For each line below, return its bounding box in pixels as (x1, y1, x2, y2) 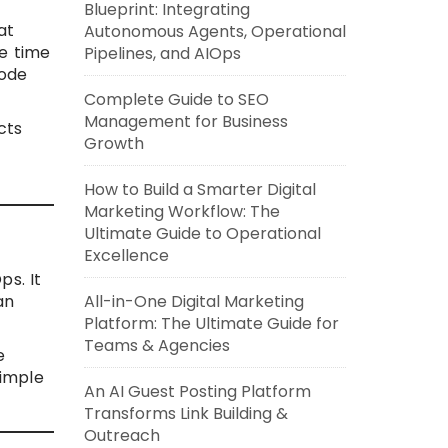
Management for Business (83, 110, 288, 133)
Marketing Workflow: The (83, 200, 280, 223)
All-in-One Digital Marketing (83, 290, 304, 313)
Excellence (83, 244, 169, 267)
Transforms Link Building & (83, 402, 288, 425)
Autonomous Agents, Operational (83, 20, 346, 43)
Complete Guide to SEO (83, 88, 269, 111)
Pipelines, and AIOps (83, 42, 241, 65)
